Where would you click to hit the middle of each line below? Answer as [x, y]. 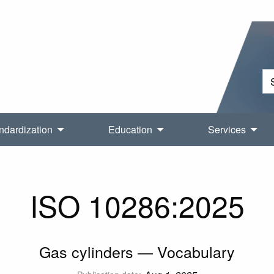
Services [227, 130]
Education [130, 130]
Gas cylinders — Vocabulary [137, 252]
